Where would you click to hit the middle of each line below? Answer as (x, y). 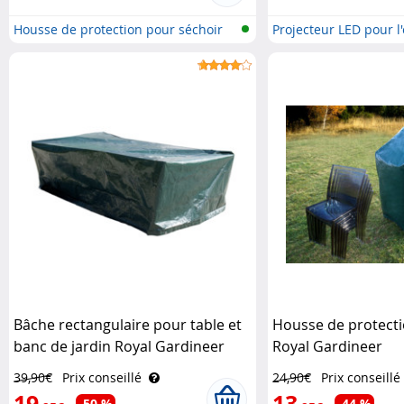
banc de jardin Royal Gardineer (119, 346)
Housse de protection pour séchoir (118, 29)
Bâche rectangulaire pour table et (128, 325)
